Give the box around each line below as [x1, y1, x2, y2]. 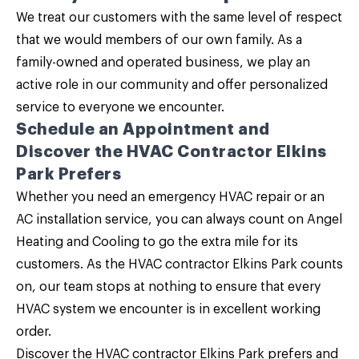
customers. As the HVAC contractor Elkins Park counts [16, 258, 343, 271]
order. [16, 325, 51, 338]
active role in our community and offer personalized [16, 79, 328, 91]
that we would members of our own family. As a [16, 34, 302, 46]
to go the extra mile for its [139, 236, 298, 248]
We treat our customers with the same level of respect [16, 11, 342, 24]
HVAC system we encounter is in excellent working [16, 303, 321, 316]
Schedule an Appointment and [16, 121, 270, 138]
